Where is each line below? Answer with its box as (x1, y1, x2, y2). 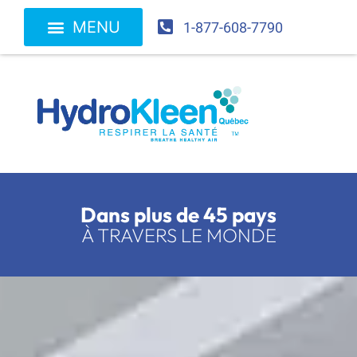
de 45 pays (176, 201, 277, 228)
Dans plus (80, 201, 176, 228)
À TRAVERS (80, 222, 181, 247)
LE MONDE (180, 222, 277, 247)
